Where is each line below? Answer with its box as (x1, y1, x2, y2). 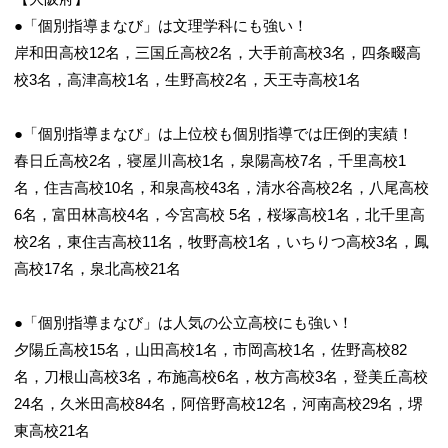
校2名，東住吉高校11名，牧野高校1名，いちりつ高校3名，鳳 (14, 233, 429, 250)
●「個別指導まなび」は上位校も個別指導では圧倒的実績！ (14, 125, 413, 142)
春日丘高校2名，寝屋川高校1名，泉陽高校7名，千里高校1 (14, 152, 406, 169)
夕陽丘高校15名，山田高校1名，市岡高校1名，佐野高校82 (14, 341, 407, 358)
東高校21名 (14, 422, 90, 439)
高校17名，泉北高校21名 (14, 260, 181, 277)
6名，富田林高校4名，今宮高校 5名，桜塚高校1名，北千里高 (14, 206, 425, 223)
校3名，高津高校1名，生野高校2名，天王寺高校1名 (14, 71, 361, 88)
